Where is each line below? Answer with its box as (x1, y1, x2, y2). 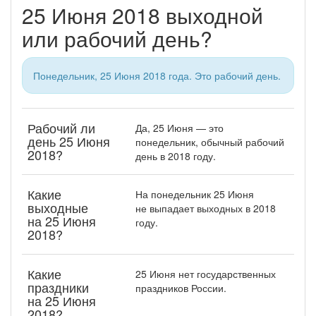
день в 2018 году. (135, 148, 216, 163)
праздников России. (135, 280, 226, 295)
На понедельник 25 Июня (135, 186, 254, 201)
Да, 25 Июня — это (135, 120, 224, 135)
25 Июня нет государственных (135, 266, 276, 281)
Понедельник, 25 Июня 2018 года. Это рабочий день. (33, 68, 281, 83)
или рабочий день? (22, 23, 212, 54)
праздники (28, 277, 89, 296)
